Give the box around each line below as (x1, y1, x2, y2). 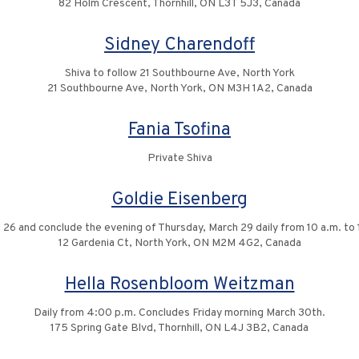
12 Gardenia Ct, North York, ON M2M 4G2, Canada (58, 236, 301, 250)
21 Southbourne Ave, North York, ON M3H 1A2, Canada (46, 82, 313, 95)
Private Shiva (147, 151, 212, 165)
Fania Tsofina (128, 119, 231, 142)
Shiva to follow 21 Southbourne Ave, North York (64, 67, 295, 80)
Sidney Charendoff (104, 34, 255, 57)
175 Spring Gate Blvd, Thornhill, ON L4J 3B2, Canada (50, 321, 309, 335)
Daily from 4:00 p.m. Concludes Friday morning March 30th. (34, 306, 325, 320)
